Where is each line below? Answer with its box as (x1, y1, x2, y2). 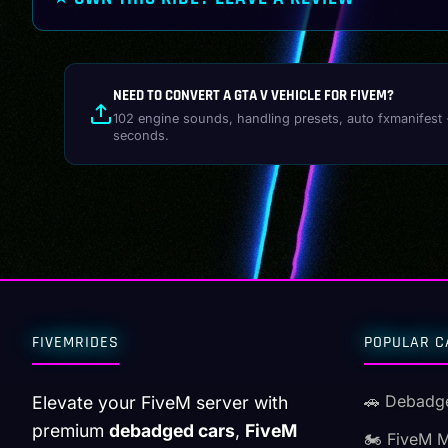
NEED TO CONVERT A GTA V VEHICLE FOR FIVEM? (113, 85, 394, 105)
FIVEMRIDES (32, 332, 119, 354)
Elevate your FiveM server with (32, 392, 288, 414)
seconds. (113, 127, 169, 143)
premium (32, 420, 109, 442)
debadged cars (109, 420, 235, 442)
